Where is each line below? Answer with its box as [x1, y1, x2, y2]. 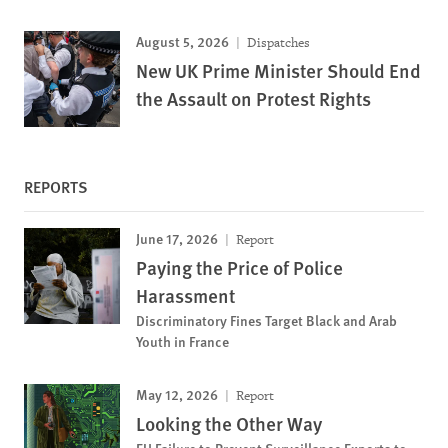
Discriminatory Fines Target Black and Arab [136, 310, 397, 330]
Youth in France [136, 331, 229, 351]
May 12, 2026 [136, 384, 218, 404]
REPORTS [24, 175, 88, 198]
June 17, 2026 [136, 228, 218, 248]
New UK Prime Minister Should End [136, 57, 421, 84]
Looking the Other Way [136, 410, 322, 437]
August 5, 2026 [136, 31, 229, 51]
